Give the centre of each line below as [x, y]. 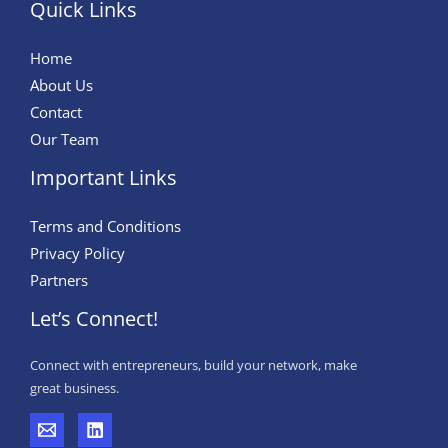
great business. [74, 388]
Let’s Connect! [94, 319]
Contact [56, 112]
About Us [61, 85]
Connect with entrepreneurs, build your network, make [193, 365]
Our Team [64, 139]
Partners [59, 280]
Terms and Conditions [105, 226]
